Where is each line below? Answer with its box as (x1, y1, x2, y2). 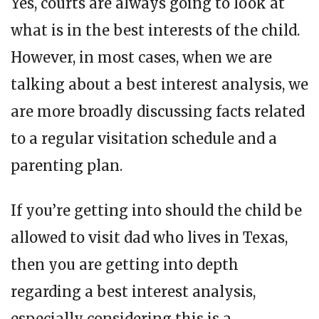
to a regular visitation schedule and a (11, 129, 277, 147)
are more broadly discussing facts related (11, 102, 305, 120)
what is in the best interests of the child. (11, 21, 300, 39)
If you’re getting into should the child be (11, 201, 302, 219)
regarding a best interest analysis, (11, 282, 256, 300)
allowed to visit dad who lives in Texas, (11, 228, 288, 246)
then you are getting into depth (11, 255, 239, 273)
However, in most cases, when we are (11, 48, 272, 66)
